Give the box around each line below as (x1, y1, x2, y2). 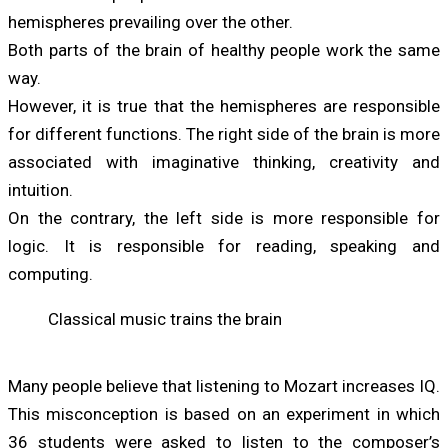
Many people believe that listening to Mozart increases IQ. (8, 375, 440, 396)
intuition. (8, 179, 73, 200)
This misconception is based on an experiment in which (8, 403, 440, 424)
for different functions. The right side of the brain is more (8, 123, 440, 144)
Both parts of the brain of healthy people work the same (8, 39, 440, 60)
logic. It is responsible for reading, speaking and (8, 235, 440, 256)
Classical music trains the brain (48, 308, 282, 329)
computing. (8, 263, 93, 284)
